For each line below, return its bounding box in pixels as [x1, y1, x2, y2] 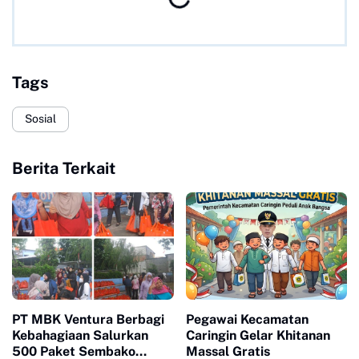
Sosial [25, 112, 56, 126]
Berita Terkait [12, 158, 115, 178]
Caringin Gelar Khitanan [185, 327, 330, 343]
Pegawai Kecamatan [185, 311, 309, 327]
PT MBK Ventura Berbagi [12, 311, 164, 327]
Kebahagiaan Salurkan [12, 327, 148, 343]
